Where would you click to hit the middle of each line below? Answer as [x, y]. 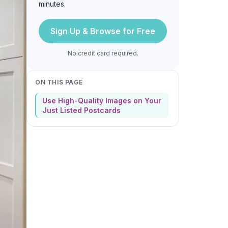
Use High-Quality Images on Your [102, 100]
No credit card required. [103, 53]
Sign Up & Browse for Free [103, 31]
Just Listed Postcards [81, 110]
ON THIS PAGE [59, 82]
